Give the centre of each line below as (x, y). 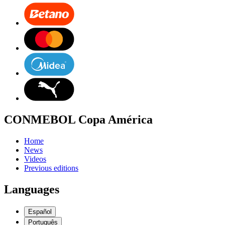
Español (40, 211)
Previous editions (51, 168)
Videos (35, 159)
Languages (32, 189)
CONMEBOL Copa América (78, 119)
